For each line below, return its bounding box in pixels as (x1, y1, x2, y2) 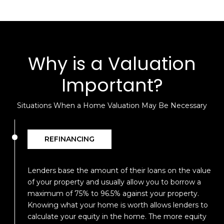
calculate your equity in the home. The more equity (27, 212, 206, 221)
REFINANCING (44, 134, 94, 144)
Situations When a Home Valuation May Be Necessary (17, 101, 207, 110)
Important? (61, 72, 163, 98)
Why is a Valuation (28, 51, 196, 77)
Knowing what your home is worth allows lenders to (27, 200, 208, 210)
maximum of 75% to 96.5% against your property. (27, 189, 199, 198)
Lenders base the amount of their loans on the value (27, 166, 211, 175)
